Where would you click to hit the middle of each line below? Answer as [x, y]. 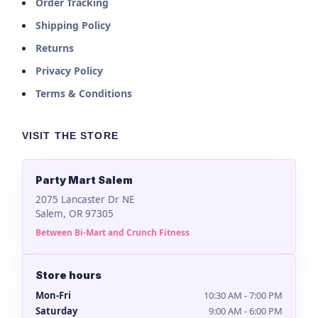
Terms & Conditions [84, 94]
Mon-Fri [53, 296]
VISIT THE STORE [70, 136]
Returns [55, 48]
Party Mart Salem [84, 180]
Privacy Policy [69, 71]
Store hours [68, 275]
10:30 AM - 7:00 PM [243, 296]
